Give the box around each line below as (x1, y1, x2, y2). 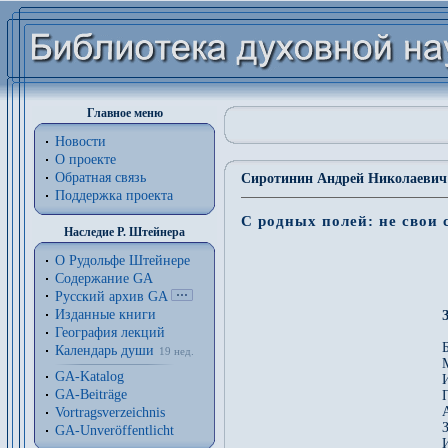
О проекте (55, 152, 116, 167)
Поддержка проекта (55, 188, 173, 203)
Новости (55, 134, 106, 149)
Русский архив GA (55, 289, 167, 304)
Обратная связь (55, 170, 146, 185)
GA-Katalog (55, 369, 124, 384)
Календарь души (55, 343, 154, 358)
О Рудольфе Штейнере (55, 253, 190, 268)
